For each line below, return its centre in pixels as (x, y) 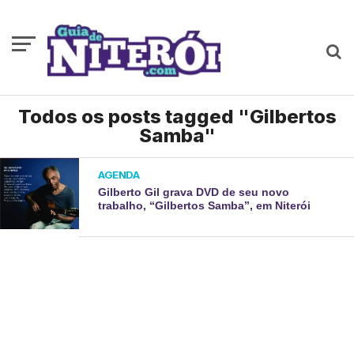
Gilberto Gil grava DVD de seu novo (194, 192)
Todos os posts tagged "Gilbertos (177, 117)
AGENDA (119, 175)
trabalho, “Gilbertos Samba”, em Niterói (205, 205)
